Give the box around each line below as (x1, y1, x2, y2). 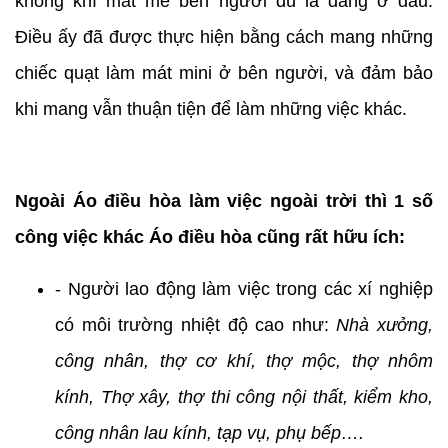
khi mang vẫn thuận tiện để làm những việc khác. (15, 98, 407, 119)
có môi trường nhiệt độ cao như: (55, 314, 337, 335)
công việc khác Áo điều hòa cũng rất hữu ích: (15, 226, 405, 247)
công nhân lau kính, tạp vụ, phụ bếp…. (55, 422, 364, 443)
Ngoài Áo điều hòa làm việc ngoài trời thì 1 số (15, 190, 433, 211)
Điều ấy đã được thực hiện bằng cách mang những (15, 26, 433, 47)
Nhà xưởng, (336, 314, 433, 335)
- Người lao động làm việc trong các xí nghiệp (55, 278, 433, 299)
